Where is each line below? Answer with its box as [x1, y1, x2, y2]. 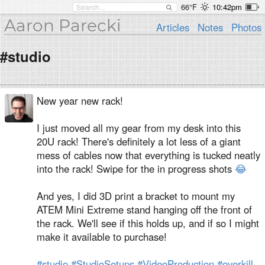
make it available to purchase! [37, 230, 167, 244]
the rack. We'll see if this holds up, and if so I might [37, 216, 259, 230]
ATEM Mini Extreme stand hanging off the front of [37, 202, 252, 216]
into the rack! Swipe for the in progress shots [37, 161, 235, 176]
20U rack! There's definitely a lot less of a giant [37, 134, 241, 148]
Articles [156, 20, 190, 34]
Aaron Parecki [4, 15, 121, 35]
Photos [231, 20, 261, 34]
